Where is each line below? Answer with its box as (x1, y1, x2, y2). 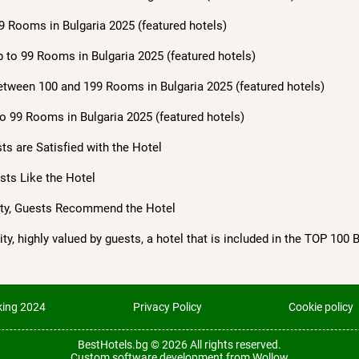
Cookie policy (288, 301, 353, 314)
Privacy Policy (132, 301, 202, 314)
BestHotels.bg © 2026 (78, 338, 190, 352)
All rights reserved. (190, 338, 281, 352)
